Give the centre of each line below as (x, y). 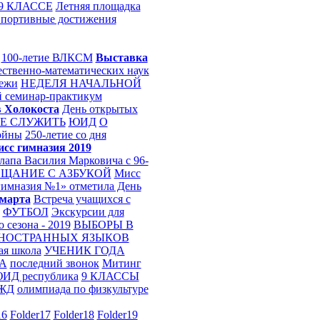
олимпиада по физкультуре (82, 289)
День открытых (100, 109)
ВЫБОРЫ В (103, 225)
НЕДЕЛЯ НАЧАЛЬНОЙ (81, 83)
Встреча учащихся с (82, 199)
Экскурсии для (87, 212)
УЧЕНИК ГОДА (84, 250)
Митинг (121, 263)
